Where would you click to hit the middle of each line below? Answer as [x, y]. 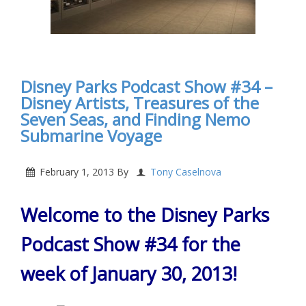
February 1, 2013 [77, 171]
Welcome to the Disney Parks [145, 214]
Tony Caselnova [186, 171]
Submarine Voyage [91, 135]
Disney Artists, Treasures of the [140, 102]
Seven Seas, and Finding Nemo [135, 119]
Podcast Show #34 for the [130, 244]
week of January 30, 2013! [129, 273]
